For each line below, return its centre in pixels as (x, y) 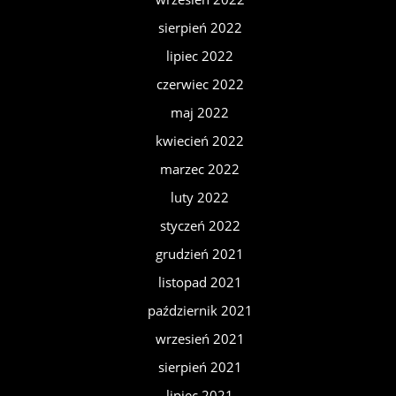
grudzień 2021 (200, 254)
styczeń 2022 (200, 225)
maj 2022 (200, 112)
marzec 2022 (200, 169)
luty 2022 (200, 197)
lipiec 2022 (200, 56)
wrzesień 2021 (200, 339)
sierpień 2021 (200, 367)
